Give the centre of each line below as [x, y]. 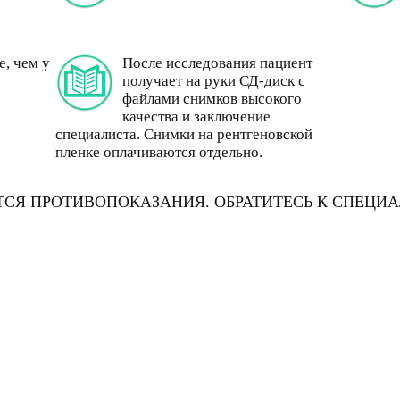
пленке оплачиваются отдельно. [158, 152]
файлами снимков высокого [212, 99]
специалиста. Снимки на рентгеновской [183, 134]
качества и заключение [196, 117]
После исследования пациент [217, 63]
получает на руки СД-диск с [213, 81]
